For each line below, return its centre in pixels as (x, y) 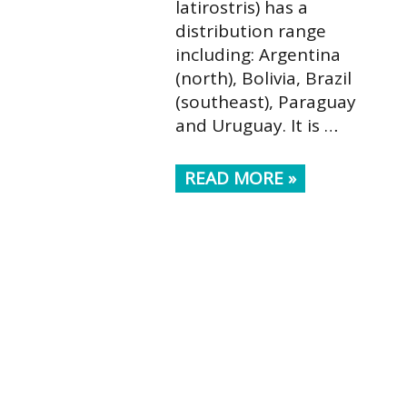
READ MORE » (240, 178)
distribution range (250, 30)
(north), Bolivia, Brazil (263, 78)
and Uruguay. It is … (256, 125)
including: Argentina (258, 54)
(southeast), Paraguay (265, 101)
